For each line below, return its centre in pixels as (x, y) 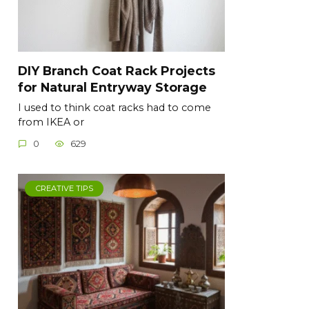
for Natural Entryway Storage (112, 87)
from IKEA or (51, 122)
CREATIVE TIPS (64, 189)
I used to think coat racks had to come (114, 107)
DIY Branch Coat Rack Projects (117, 70)
